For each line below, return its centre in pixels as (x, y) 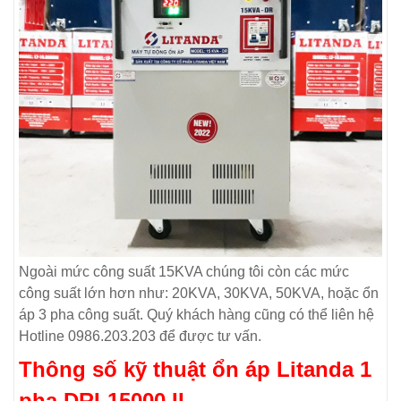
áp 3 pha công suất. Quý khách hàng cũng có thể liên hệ (196, 314)
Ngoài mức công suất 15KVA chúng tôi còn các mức (184, 271)
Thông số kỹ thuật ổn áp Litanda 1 (195, 369)
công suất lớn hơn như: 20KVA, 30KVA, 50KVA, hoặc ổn (199, 293)
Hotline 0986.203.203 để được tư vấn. (140, 336)
